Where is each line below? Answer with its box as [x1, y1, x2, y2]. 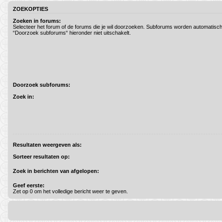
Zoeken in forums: [13, 18, 61, 24]
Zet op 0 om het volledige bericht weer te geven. [13, 188, 128, 195]
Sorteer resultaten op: [13, 154, 70, 160]
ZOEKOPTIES [13, 5, 48, 12]
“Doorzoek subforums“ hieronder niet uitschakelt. [13, 30, 131, 36]
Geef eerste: [13, 182, 45, 189]
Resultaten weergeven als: [13, 141, 82, 148]
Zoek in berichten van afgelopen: [13, 168, 99, 174]
